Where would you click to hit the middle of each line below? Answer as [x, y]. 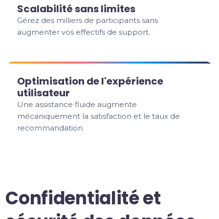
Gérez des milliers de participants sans [88, 20]
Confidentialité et [83, 198]
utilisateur [44, 93]
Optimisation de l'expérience [90, 81]
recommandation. [51, 128]
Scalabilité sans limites [77, 9]
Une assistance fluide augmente [77, 104]
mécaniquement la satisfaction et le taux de [99, 116]
